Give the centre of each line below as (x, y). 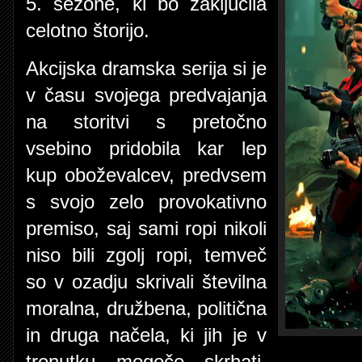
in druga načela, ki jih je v (146, 335)
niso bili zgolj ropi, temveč (146, 255)
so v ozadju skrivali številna (146, 282)
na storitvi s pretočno (146, 122)
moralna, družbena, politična (146, 308)
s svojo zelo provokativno (146, 202)
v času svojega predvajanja (146, 95)
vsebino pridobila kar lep (146, 148)
